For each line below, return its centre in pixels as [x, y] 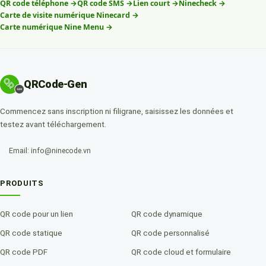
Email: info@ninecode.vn [50, 150]
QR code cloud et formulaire [181, 251]
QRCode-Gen [56, 84]
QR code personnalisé [170, 232]
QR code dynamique [167, 213]
